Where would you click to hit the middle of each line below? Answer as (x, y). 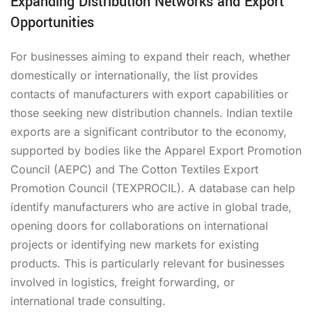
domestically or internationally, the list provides (134, 75)
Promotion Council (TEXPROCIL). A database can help (153, 188)
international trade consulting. (88, 301)
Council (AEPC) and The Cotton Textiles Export (134, 169)
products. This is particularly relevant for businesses (147, 263)
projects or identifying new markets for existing (135, 244)
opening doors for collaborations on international (139, 225)
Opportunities (52, 22)
